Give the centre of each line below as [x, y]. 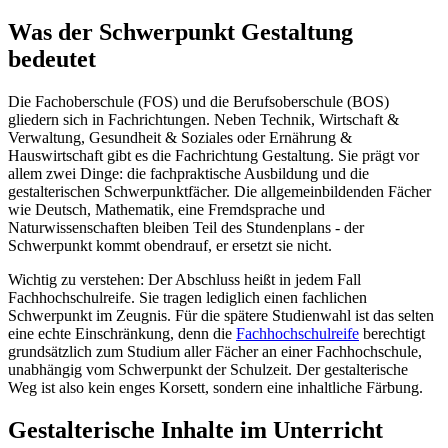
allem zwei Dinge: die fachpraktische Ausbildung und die [188, 173]
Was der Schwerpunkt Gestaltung [180, 31]
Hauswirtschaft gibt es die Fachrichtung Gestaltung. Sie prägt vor [213, 155]
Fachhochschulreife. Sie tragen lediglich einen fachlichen [187, 297]
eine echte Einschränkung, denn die [122, 333]
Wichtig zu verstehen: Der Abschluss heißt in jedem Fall [184, 279]
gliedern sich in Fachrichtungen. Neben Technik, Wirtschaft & [203, 119]
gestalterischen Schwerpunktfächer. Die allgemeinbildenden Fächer [219, 191]
